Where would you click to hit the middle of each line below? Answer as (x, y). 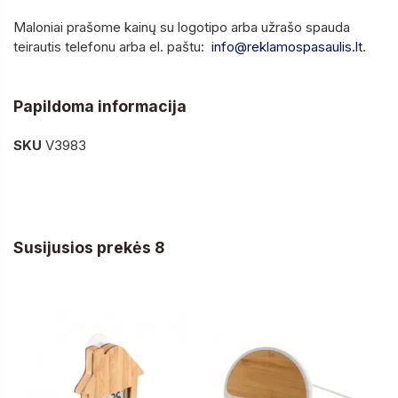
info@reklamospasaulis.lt (287, 47)
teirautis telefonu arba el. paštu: (112, 47)
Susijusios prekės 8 (89, 248)
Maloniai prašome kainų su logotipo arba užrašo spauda (182, 28)
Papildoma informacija (100, 107)
